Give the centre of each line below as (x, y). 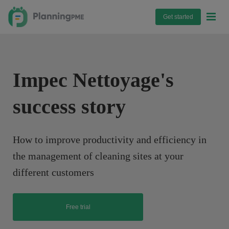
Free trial (78, 207)
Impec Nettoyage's (93, 80)
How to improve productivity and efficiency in (110, 140)
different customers (53, 172)
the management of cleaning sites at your (98, 156)
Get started (178, 17)
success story (69, 107)
